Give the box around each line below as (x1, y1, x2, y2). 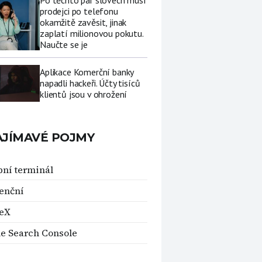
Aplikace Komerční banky (40, 66, 134, 78)
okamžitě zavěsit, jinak (40, 16, 127, 29)
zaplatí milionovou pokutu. (40, 27, 143, 40)
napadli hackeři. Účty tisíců (40, 77, 140, 89)
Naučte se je (40, 39, 88, 51)
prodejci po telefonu (40, 5, 118, 18)
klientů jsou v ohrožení (40, 88, 127, 101)
